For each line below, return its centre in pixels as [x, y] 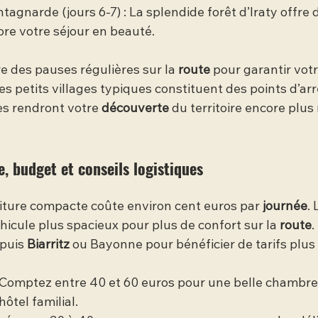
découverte [135, 109]
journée [285, 207]
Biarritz [48, 245]
